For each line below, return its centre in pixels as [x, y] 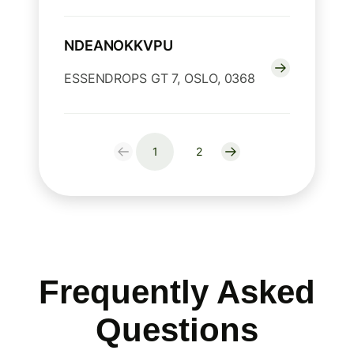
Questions [177, 330]
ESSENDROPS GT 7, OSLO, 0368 [160, 79]
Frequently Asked [177, 292]
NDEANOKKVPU [119, 46]
